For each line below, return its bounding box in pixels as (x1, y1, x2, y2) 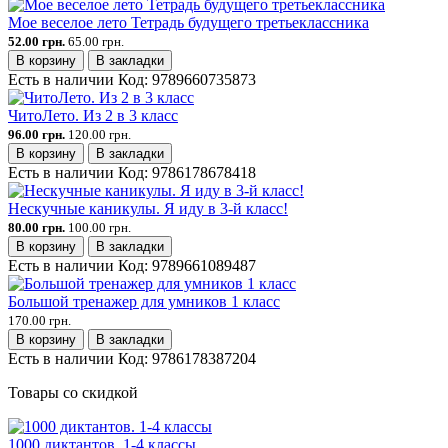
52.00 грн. (8, 34, 65, 50)
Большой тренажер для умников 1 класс (8, 293, 280, 311)
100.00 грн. (68, 220, 131, 236)
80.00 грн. (8, 220, 65, 236)
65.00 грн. (68, 34, 124, 50)
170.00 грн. (8, 313, 71, 329)
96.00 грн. (8, 127, 65, 143)
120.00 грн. (68, 127, 131, 143)
